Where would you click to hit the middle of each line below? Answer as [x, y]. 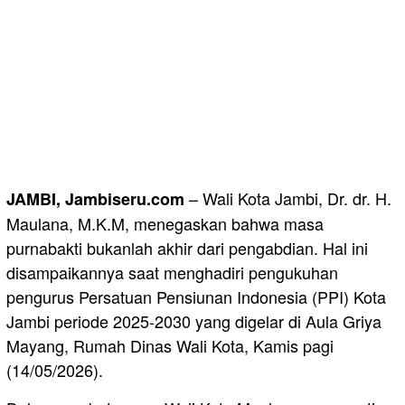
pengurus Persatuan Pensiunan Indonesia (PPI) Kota [196, 297]
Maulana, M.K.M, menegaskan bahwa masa [165, 224]
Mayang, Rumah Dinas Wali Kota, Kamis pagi [170, 346]
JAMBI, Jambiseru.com [95, 199]
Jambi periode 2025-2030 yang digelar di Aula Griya [194, 321]
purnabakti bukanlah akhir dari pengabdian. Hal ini [187, 248]
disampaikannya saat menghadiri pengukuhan [172, 273]
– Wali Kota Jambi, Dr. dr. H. [288, 198]
